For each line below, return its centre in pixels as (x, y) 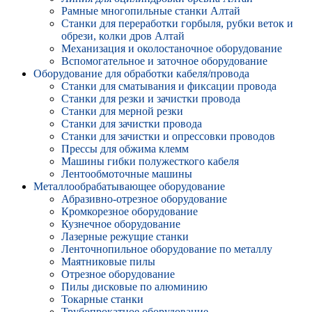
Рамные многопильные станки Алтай (151, 11)
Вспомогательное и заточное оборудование (164, 61)
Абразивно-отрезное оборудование (144, 199)
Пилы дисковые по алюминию (134, 287)
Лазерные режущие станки (125, 236)
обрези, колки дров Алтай (123, 36)
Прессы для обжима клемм (125, 149)
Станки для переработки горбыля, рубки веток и (177, 23)
